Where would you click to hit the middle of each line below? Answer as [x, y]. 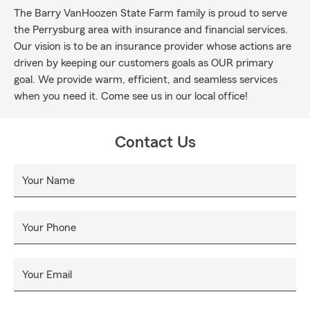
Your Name [48, 181]
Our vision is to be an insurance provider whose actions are [153, 46]
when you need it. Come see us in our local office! [131, 96]
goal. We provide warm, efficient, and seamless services [146, 80]
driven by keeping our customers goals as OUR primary [144, 63]
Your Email [47, 275]
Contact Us [155, 143]
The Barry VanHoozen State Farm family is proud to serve [151, 13]
